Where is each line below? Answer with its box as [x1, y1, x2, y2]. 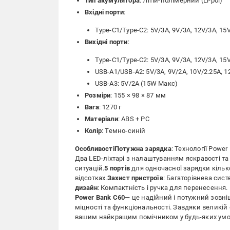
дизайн [74, 184, 98, 191]
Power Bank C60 [74, 194, 125, 201]
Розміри [85, 91, 111, 99]
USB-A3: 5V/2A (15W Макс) [94, 80, 178, 87]
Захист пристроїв [107, 174, 163, 182]
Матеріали [85, 115, 118, 123]
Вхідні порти [85, 8, 124, 16]
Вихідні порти [85, 38, 128, 46]
